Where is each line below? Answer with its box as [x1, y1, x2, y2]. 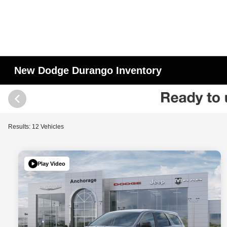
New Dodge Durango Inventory [14, 65, 162, 76]
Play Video [37, 160, 65, 167]
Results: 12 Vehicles [8, 123, 64, 130]
